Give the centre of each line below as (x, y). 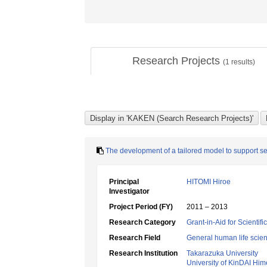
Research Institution (143, 253)
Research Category (142, 222)
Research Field (135, 238)
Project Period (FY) (141, 207)
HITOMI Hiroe (209, 182)
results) (242, 62)
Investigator (129, 191)
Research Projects (177, 61)
